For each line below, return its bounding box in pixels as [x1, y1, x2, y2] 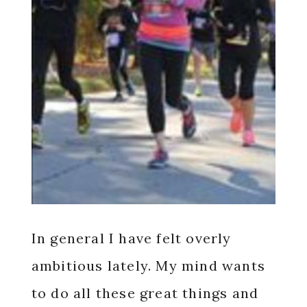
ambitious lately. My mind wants [31, 257, 265, 275]
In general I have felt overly [31, 230, 232, 247]
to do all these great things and [31, 284, 259, 302]
